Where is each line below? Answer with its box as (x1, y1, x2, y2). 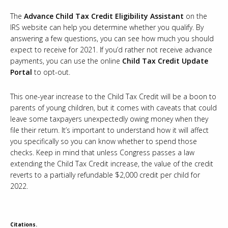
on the (184, 11, 207, 21)
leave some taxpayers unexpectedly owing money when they (10, 114, 208, 124)
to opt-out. (32, 67, 70, 77)
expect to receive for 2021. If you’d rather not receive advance (10, 45, 212, 55)
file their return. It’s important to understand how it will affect (10, 125, 209, 135)
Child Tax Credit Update (122, 56, 208, 66)
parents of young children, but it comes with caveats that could (10, 103, 217, 113)
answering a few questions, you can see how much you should (10, 34, 214, 44)
